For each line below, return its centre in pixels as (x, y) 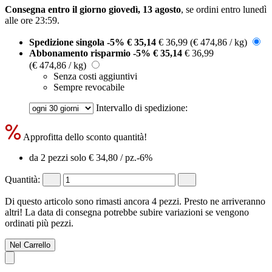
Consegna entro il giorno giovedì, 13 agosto (93, 9)
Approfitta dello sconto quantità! (84, 137)
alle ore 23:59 (31, 20)
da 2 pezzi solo (59, 157)
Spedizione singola (68, 42)
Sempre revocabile (89, 87)
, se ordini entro (212, 9)
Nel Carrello (30, 245)
